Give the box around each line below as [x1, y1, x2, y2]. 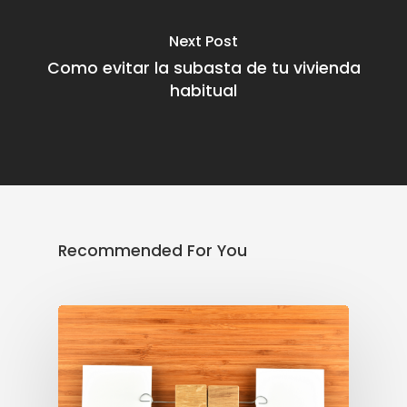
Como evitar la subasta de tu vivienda [46, 56, 361, 79]
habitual [170, 79, 237, 102]
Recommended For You [58, 239, 247, 262]
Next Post [169, 30, 238, 52]
